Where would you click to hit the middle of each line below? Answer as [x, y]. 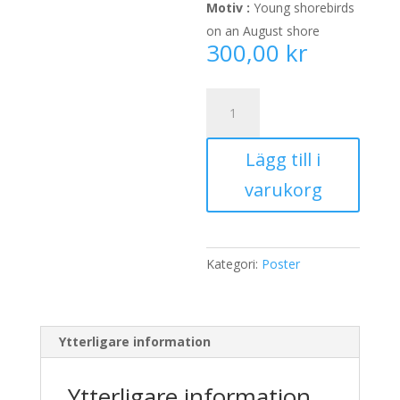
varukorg [283, 189]
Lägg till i [283, 159]
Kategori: [234, 263]
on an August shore [263, 30]
